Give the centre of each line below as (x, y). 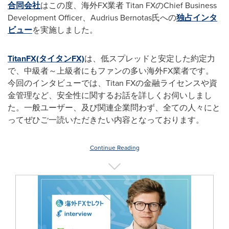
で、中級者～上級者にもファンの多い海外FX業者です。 (111, 71)
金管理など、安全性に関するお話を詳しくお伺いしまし (110, 95)
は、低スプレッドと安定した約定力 (150, 59)
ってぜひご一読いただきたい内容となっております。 (106, 120)
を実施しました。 (65, 30)
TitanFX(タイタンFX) (46, 59)
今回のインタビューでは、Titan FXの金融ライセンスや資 (112, 83)
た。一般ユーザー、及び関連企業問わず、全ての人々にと (114, 108)
